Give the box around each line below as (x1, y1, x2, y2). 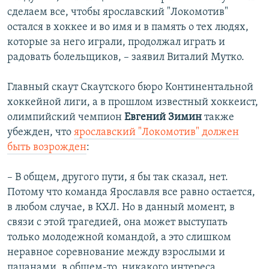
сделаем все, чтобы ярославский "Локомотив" (7, 7, 228, 19)
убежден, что (7, 127, 74, 139)
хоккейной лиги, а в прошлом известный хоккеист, (7, 97, 258, 109)
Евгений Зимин (124, 112, 202, 124)
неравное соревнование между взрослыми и (7, 247, 225, 259)
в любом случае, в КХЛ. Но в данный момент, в (7, 202, 235, 214)
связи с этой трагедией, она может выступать (7, 217, 228, 229)
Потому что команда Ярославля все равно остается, (7, 187, 255, 199)
